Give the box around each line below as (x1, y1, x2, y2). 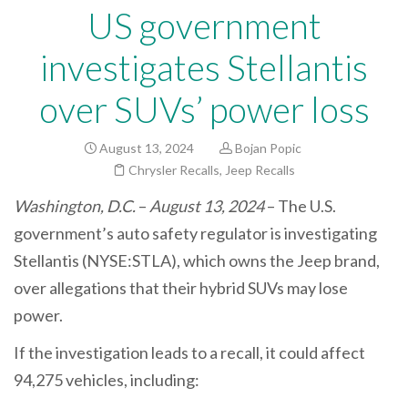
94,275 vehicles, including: (14, 370, 202, 391)
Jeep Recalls (225, 161, 295, 178)
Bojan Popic (235, 139, 301, 156)
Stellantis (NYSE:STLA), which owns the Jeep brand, (14, 250, 380, 270)
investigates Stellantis (40, 46, 368, 88)
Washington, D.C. (14, 195, 138, 216)
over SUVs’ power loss (38, 87, 370, 130)
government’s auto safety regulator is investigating (14, 222, 377, 243)
